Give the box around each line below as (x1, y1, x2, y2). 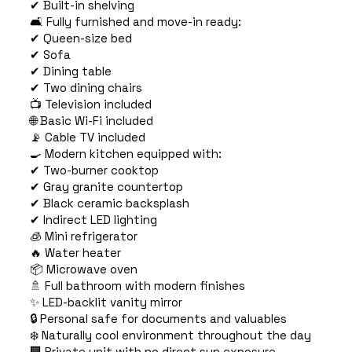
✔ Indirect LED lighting (29, 212, 157, 228)
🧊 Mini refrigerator (29, 229, 137, 244)
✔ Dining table (29, 64, 112, 79)
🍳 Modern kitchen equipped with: (29, 146, 222, 162)
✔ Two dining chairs (29, 80, 142, 96)
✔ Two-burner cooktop (29, 163, 159, 178)
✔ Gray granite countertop (29, 179, 183, 195)
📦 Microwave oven (29, 262, 137, 277)
